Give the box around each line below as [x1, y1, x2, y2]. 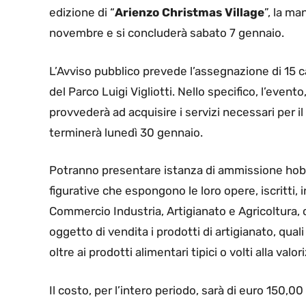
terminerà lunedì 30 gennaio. [49, 125, 203, 139]
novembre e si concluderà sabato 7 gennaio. [49, 26, 284, 40]
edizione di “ [49, 5, 115, 20]
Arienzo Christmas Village [115, 5, 264, 20]
